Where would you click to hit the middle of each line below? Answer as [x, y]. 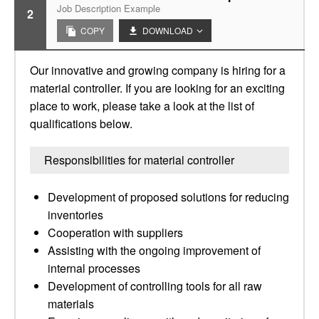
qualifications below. [81, 124]
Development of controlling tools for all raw [155, 286]
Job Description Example [109, 8]
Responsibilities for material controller [139, 160]
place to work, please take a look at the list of [142, 106]
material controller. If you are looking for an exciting [157, 88]
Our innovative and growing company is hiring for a [158, 70]
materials [71, 304]
